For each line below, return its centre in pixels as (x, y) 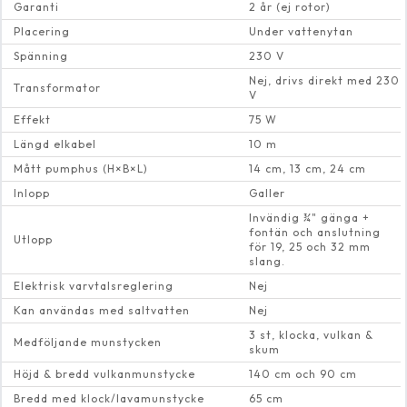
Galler (267, 193)
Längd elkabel (55, 144)
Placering (41, 31)
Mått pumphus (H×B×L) (80, 168)
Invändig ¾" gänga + (309, 217)
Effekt (32, 119)
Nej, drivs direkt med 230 (324, 80)
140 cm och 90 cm (303, 373)
